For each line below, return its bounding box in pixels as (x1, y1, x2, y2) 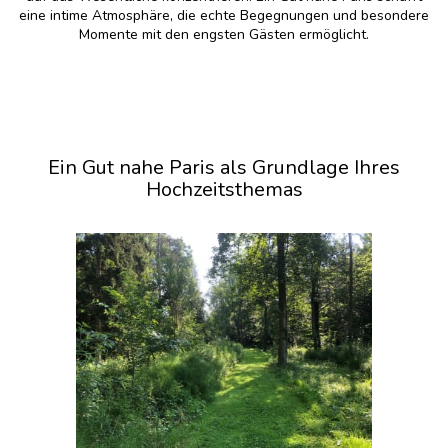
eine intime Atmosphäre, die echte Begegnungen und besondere (19, 5, 429, 25)
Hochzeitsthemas (145, 175, 303, 203)
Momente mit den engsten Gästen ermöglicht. (79, 24, 369, 44)
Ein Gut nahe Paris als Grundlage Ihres (48, 153, 400, 181)
